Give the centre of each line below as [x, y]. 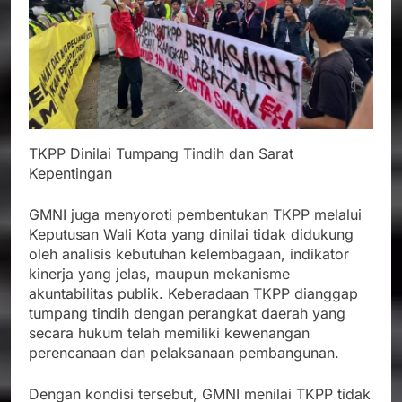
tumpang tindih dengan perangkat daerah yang [187, 313]
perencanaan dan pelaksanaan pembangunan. [184, 352]
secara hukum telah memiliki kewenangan [169, 332]
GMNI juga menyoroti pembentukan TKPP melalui [195, 214]
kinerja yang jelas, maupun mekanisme [159, 273]
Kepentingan [70, 173]
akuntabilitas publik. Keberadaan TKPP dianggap [193, 293]
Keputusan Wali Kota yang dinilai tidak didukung [191, 234]
